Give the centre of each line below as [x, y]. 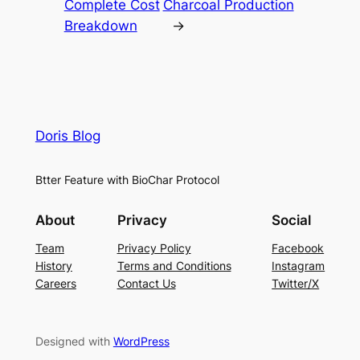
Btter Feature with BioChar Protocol [127, 180]
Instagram [299, 265]
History [53, 265]
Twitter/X [296, 283]
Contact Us [146, 283]
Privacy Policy [154, 247]
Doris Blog [67, 136]
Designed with [74, 341]
